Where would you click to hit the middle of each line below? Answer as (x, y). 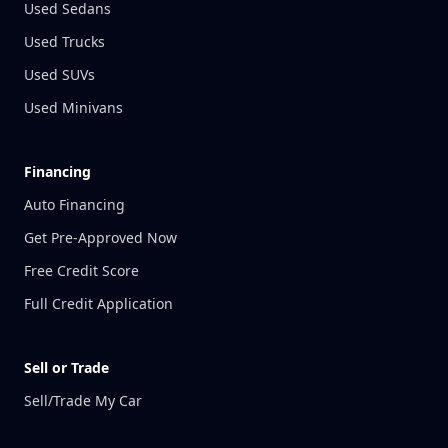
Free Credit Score (81, 270)
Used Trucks (64, 41)
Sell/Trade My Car (83, 400)
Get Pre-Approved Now (100, 237)
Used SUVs (59, 74)
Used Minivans (73, 107)
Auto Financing (74, 204)
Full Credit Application (98, 303)
